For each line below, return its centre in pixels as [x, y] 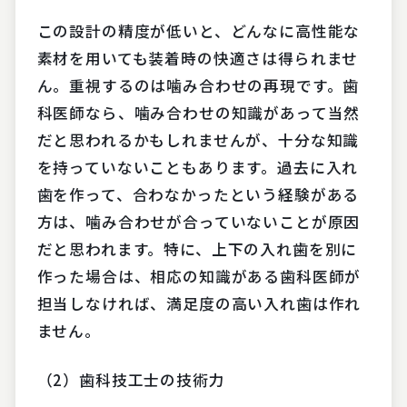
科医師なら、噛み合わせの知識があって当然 [199, 113]
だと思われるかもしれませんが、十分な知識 [198, 140]
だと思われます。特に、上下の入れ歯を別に [197, 249]
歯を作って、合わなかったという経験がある [198, 195]
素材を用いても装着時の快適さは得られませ [198, 59]
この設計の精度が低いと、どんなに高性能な [199, 31]
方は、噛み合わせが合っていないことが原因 [199, 222]
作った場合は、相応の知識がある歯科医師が [199, 277]
